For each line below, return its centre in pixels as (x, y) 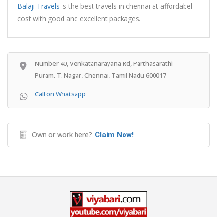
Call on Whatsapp (60, 94)
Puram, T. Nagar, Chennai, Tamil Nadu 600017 (101, 75)
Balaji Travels (39, 6)
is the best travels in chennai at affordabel (126, 6)
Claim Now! (114, 134)
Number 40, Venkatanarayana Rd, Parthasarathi (104, 63)
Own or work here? (62, 134)
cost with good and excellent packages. (80, 18)
